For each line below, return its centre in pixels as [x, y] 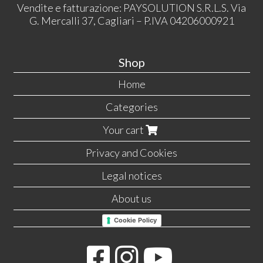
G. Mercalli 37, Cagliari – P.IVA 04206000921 [131, 20]
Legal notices [131, 176]
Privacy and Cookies [131, 153]
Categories [131, 107]
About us [131, 199]
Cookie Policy [135, 220]
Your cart [124, 130]
